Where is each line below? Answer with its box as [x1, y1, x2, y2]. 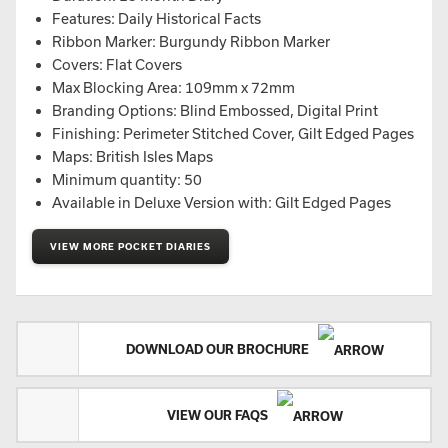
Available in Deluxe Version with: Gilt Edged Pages [52, 194, 391, 211]
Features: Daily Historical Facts [52, 10, 261, 27]
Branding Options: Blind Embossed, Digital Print [52, 102, 378, 119]
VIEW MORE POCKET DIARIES [50, 241, 211, 252]
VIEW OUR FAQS [166, 408, 271, 422]
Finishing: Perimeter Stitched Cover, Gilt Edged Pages [52, 125, 414, 142]
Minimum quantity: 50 [52, 171, 202, 188]
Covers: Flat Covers [52, 56, 182, 73]
